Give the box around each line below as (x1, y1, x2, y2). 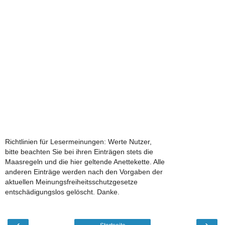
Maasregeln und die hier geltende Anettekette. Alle (5, 157, 165, 166)
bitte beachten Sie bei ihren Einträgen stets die (5, 147, 153, 156)
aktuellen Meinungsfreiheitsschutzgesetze (5, 177, 138, 186)
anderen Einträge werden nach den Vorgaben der (5, 167, 163, 176)
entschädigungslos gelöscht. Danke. (5, 187, 120, 196)
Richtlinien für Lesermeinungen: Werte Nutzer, (5, 137, 152, 146)
